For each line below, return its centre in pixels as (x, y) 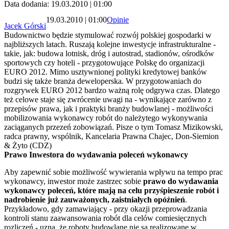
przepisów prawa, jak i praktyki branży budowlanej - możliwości (109, 109)
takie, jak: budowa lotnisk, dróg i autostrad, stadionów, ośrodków (109, 54)
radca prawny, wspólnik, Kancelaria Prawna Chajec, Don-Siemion (111, 136)
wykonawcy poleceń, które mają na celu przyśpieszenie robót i (111, 191)
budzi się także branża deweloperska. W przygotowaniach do (103, 81)
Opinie (118, 19)
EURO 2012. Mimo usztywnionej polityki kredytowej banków (106, 72)
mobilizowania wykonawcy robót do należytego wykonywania (106, 118)
